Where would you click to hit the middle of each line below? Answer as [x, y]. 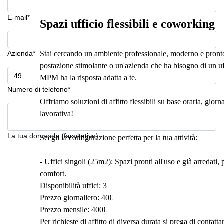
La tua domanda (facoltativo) [53, 136]
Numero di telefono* [39, 89]
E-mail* [19, 17]
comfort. [53, 174]
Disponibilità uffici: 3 [73, 186]
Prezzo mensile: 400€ [74, 210]
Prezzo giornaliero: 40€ [77, 198]
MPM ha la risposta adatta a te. [88, 78]
